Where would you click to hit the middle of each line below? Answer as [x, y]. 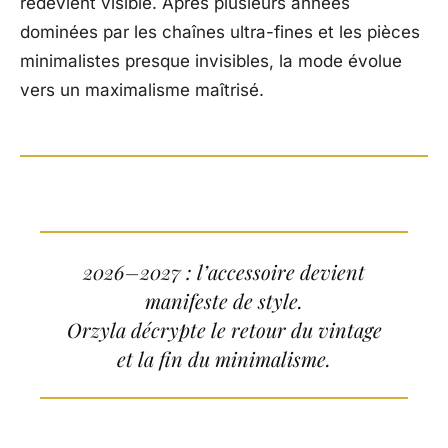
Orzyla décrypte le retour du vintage [224, 330]
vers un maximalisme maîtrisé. [142, 90]
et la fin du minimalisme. [224, 359]
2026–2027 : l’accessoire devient [224, 272]
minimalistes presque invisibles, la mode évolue [211, 61]
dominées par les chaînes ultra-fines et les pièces [220, 32]
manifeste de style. [224, 301]
